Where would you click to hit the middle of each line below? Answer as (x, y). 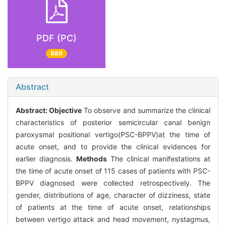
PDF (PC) (56, 38)
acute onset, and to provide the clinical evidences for (113, 147)
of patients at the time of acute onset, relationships (113, 207)
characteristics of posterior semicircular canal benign (113, 123)
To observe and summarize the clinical (146, 110)
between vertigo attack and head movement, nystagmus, (113, 219)
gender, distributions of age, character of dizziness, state (113, 195)
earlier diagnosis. (46, 159)
